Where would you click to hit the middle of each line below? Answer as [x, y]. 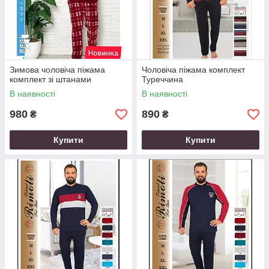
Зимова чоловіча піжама [57, 70]
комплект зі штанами [50, 79]
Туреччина [162, 79]
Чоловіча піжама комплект [193, 70]
